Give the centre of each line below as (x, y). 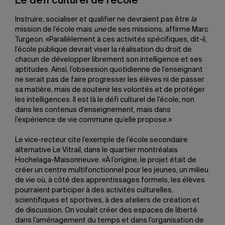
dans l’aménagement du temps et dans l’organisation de (109, 220)
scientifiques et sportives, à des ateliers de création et (107, 200)
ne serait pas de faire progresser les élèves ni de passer (110, 80)
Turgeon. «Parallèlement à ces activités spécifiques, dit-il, (111, 40)
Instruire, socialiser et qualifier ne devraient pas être (103, 20)
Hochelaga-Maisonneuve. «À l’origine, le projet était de (106, 160)
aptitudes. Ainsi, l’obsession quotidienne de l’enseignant (109, 70)
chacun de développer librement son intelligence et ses (109, 60)
